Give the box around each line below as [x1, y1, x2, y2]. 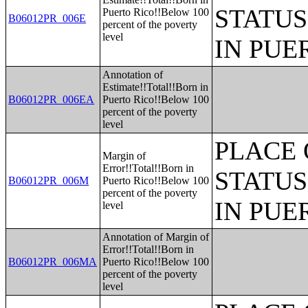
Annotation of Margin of [102, 231, 210, 243]
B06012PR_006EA [8, 93, 95, 105]
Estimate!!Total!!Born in [102, 81, 209, 93]
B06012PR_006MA [8, 256, 98, 267]
